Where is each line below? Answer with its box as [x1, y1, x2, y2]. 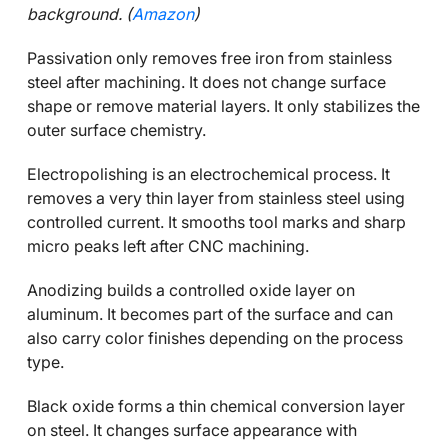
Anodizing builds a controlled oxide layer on [27, 280, 355, 300]
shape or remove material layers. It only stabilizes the [27, 96, 420, 116]
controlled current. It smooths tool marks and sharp [27, 212, 406, 232]
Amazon [132, 4, 194, 24]
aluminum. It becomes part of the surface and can [27, 304, 393, 324]
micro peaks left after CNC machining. [27, 236, 309, 256]
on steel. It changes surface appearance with [27, 420, 357, 440]
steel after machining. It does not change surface [27, 72, 386, 92]
